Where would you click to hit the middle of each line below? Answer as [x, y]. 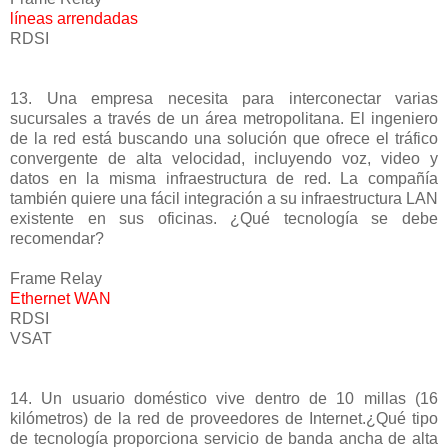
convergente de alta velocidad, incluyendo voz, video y [224, 158]
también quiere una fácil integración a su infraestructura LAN [224, 198]
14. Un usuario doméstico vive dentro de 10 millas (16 [224, 398]
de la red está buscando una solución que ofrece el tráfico [224, 138]
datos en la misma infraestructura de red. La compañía [224, 178]
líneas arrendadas [76, 18]
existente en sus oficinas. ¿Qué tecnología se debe [224, 218]
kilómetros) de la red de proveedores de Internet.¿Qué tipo [224, 418]
